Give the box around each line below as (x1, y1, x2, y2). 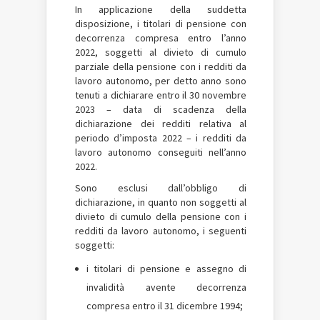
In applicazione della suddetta (75, 3, 246, 16)
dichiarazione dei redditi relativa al (75, 117, 246, 130)
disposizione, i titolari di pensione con (75, 17, 246, 30)
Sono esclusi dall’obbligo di (75, 181, 246, 194)
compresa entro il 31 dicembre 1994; (86, 299, 243, 312)
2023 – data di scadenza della (75, 103, 246, 116)
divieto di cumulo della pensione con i (75, 210, 246, 223)
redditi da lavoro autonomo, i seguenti (75, 224, 246, 237)
